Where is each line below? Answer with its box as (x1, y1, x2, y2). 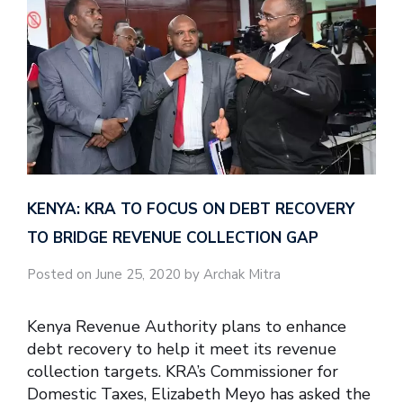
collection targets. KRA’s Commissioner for (27, 360, 338, 382)
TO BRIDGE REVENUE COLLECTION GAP (27, 228, 318, 249)
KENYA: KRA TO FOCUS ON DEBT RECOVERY (27, 199, 354, 220)
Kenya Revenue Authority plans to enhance (27, 315, 346, 337)
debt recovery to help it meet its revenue (27, 337, 336, 360)
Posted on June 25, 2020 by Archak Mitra (27, 265, 281, 284)
